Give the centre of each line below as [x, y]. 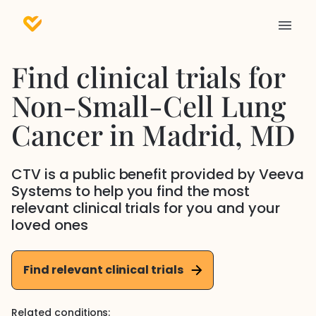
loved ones [50, 225]
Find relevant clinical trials [104, 270]
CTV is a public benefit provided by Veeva [158, 174]
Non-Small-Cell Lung [149, 105]
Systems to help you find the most [131, 191]
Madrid [188, 134]
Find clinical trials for [148, 77]
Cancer [57, 134]
